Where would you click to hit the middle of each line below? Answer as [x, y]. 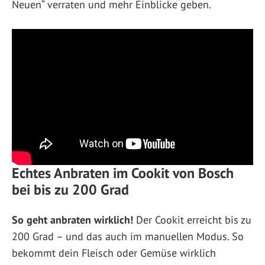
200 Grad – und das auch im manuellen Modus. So [128, 236]
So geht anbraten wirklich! [72, 219]
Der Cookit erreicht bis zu [192, 219]
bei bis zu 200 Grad [70, 189]
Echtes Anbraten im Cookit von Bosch [123, 173]
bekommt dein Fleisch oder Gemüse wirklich [114, 253]
